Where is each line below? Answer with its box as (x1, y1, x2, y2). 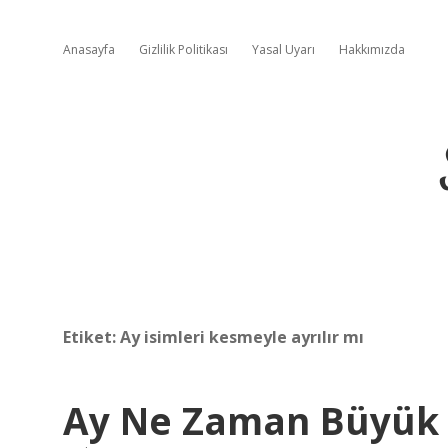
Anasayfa (63, 41, 115, 58)
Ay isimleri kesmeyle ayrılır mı (120, 326, 364, 348)
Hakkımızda (339, 41, 405, 58)
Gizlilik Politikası (139, 41, 228, 58)
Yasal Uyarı (252, 41, 315, 58)
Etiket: (63, 326, 120, 348)
